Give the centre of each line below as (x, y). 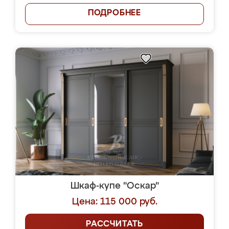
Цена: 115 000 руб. (114, 202)
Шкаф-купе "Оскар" (114, 186)
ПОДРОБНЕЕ (114, 13)
